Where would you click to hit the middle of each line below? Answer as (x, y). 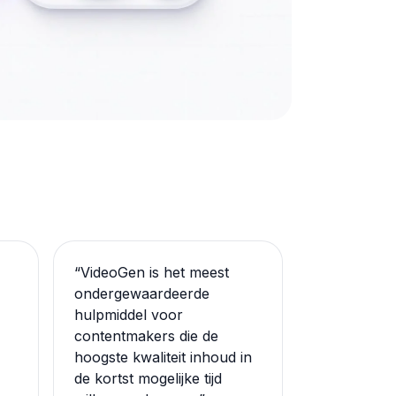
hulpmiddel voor (129, 315)
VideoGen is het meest (155, 272)
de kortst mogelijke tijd (148, 378)
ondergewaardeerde (142, 293)
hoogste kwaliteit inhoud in (163, 357)
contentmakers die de (146, 336)
